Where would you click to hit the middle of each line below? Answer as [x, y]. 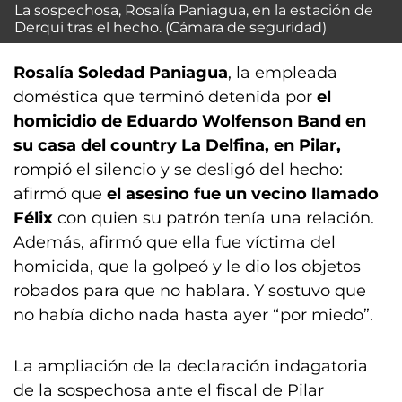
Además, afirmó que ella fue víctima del [175, 243]
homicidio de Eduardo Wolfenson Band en [190, 122]
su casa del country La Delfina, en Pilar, [177, 146]
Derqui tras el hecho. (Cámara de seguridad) [170, 28]
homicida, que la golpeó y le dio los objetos [187, 267]
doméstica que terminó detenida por [165, 97]
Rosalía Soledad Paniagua [121, 73]
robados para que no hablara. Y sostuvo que [190, 291]
